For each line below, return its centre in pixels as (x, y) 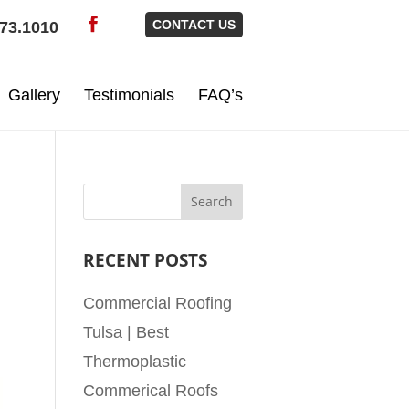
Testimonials (129, 94)
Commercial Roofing (158, 303)
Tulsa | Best (126, 332)
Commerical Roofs (151, 390)
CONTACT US (194, 25)
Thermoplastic (135, 361)
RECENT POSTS (146, 260)
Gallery (34, 94)
